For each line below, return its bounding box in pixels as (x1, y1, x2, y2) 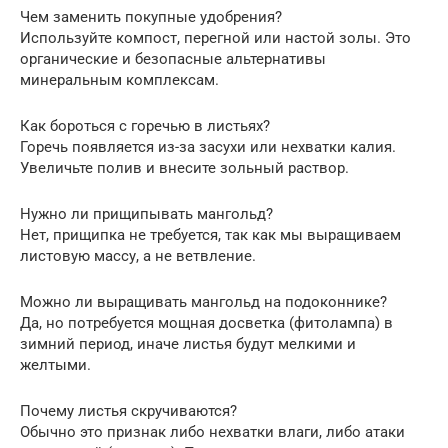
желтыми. (20, 355, 91, 374)
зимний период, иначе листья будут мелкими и (20, 334, 356, 353)
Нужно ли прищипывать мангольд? (20, 204, 273, 223)
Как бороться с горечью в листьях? (20, 116, 270, 135)
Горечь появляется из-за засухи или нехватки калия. (20, 137, 396, 156)
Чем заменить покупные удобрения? (20, 7, 282, 26)
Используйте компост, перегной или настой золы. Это (20, 28, 411, 47)
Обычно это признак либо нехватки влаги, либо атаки (20, 422, 405, 441)
